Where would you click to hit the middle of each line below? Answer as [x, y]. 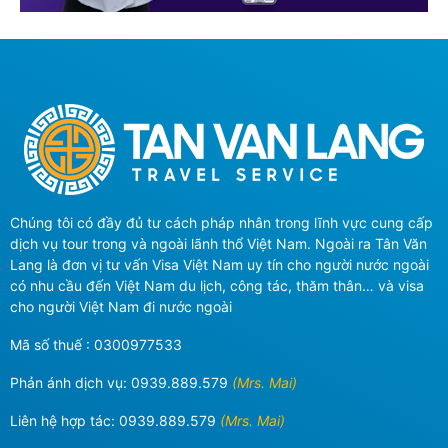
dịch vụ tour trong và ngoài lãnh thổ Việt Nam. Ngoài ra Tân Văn [218, 243]
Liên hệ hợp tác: [64, 420]
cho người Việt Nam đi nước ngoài [121, 306]
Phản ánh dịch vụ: [70, 382]
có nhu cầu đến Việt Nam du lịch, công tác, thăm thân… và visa [217, 285]
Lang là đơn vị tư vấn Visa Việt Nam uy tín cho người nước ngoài [219, 264]
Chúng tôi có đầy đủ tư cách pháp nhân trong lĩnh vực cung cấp [221, 222]
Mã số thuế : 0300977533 [96, 344]
